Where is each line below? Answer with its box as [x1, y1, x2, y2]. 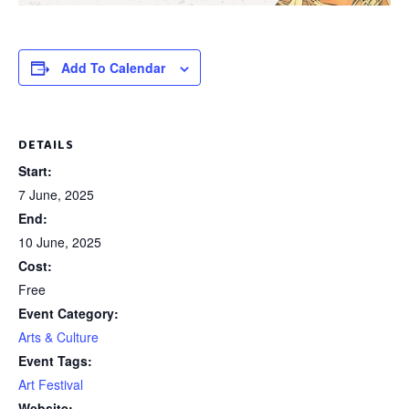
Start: [18, 162, 52, 180]
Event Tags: [18, 351, 92, 370]
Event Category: [18, 304, 119, 322]
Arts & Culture [18, 328, 99, 346]
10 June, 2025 [18, 233, 101, 251]
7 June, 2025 [18, 185, 94, 204]
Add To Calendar [60, 58, 165, 77]
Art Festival [18, 375, 83, 393]
